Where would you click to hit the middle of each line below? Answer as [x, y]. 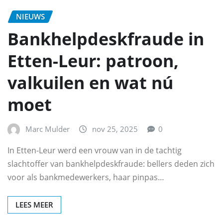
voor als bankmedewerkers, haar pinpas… [86, 177]
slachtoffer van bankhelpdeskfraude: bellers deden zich [111, 164]
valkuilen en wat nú [90, 82]
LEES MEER [34, 205]
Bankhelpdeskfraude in [106, 39]
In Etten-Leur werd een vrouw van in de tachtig [95, 151]
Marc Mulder [48, 129]
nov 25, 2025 [115, 129]
